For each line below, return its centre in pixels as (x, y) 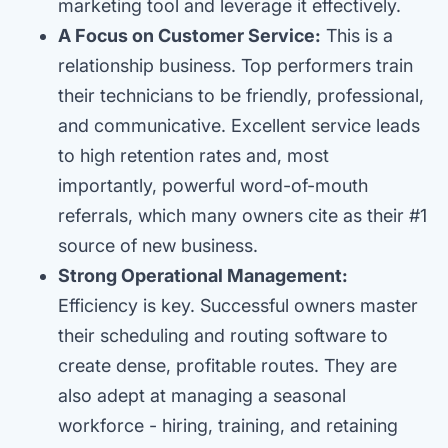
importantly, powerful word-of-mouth (213, 185)
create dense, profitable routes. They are (227, 365)
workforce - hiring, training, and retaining (228, 425)
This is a (357, 35)
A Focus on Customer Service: (189, 35)
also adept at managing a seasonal (202, 395)
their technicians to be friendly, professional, (241, 95)
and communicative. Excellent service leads (239, 125)
